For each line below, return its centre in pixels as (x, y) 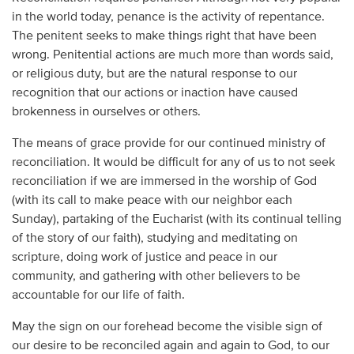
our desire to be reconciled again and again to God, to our (170, 346)
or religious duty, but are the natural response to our (154, 74)
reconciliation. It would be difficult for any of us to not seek (173, 162)
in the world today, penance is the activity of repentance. (168, 17)
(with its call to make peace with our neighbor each (152, 200)
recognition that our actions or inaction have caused (154, 93)
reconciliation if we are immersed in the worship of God (164, 181)
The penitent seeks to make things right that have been (164, 36)
